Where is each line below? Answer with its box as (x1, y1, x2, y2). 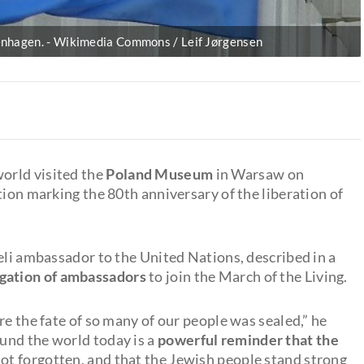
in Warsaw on (213, 164, 305, 183)
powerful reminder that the (158, 330, 339, 349)
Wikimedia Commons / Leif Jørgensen (53, 33, 263, 49)
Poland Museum (103, 164, 214, 183)
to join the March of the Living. (145, 266, 348, 285)
